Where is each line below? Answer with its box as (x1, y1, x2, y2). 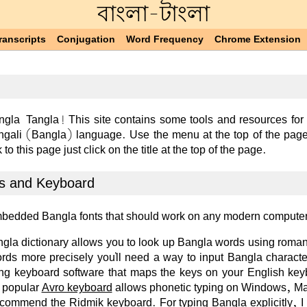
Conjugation (57, 33, 115, 46)
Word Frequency (126, 33, 204, 46)
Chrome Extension (214, 33, 301, 46)
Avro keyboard (41, 280, 112, 295)
